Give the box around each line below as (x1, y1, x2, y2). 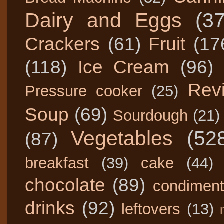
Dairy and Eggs (25, 9, 182, 32)
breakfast (25, 154, 89, 172)
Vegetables (71, 127, 173, 150)
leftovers (121, 200, 181, 218)
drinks (25, 197, 75, 219)
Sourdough (112, 107, 188, 125)
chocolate (25, 174, 105, 196)
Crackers (25, 33, 100, 55)
